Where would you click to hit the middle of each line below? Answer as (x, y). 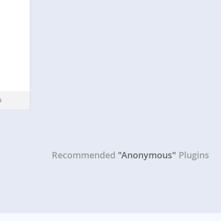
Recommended (83, 155)
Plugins (194, 155)
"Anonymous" (147, 155)
